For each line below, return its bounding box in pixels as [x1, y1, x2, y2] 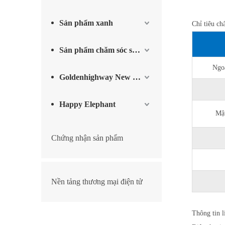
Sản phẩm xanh [59, 18, 113, 27]
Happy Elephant [59, 99, 116, 108]
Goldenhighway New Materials [133, 72, 141, 81]
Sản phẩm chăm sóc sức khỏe [132, 45, 140, 54]
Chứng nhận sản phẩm [51, 133, 123, 142]
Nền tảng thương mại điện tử [51, 177, 143, 186]
